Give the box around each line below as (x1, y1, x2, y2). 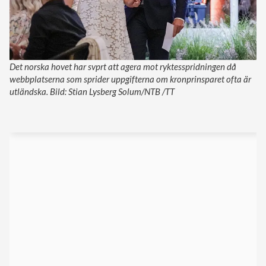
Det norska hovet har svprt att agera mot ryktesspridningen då (9, 61, 236, 72)
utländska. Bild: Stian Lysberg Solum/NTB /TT (9, 86, 175, 97)
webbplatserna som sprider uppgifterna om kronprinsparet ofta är (9, 74, 251, 85)
